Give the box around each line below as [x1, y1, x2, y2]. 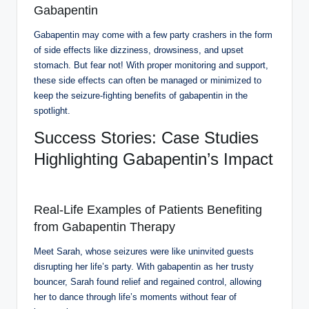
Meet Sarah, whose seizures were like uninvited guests [34, 246, 254, 257]
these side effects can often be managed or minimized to [34, 74, 261, 86]
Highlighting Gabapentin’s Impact [34, 149, 273, 168]
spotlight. [34, 105, 70, 116]
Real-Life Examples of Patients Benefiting [34, 202, 262, 217]
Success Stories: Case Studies [34, 128, 259, 147]
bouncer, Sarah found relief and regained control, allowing [34, 276, 261, 287]
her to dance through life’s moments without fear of [34, 291, 237, 302]
